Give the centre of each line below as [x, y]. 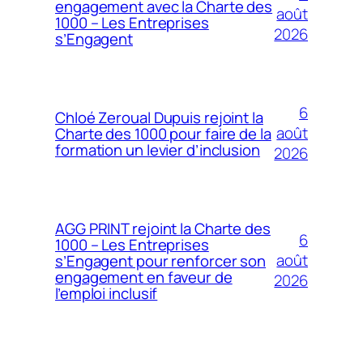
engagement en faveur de [144, 277]
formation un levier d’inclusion [158, 149]
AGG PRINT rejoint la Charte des [163, 228]
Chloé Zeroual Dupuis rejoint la [159, 117]
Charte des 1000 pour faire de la [163, 133]
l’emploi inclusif [107, 293]
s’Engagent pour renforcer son [161, 261]
